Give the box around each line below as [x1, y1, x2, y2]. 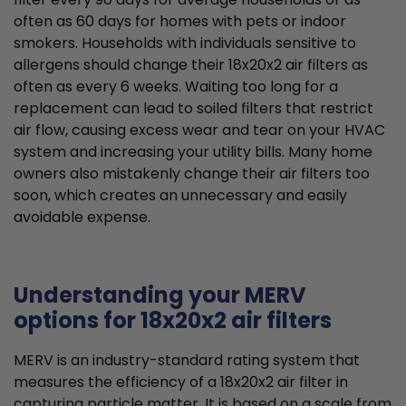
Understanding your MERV [14, 280, 306, 311]
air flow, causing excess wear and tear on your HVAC [14, 120, 385, 141]
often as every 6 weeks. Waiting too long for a [14, 76, 338, 98]
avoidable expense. [14, 207, 150, 228]
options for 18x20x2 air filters [14, 305, 332, 336]
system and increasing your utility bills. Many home [14, 141, 372, 163]
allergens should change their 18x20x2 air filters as [14, 54, 368, 76]
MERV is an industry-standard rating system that [14, 350, 360, 372]
